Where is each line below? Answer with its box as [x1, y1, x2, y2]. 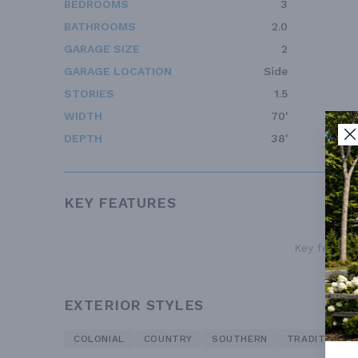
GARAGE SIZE [64, 42, 140, 56]
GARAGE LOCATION [64, 65, 172, 78]
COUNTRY [143, 333, 193, 345]
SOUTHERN [212, 333, 268, 345]
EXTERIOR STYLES [64, 296, 204, 314]
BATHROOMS [64, 20, 136, 34]
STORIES [64, 87, 114, 101]
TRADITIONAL [286, 333, 356, 345]
